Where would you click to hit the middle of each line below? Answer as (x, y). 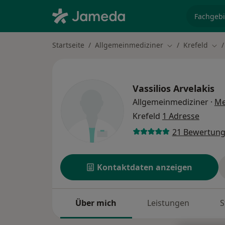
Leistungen (168, 203)
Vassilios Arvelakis (174, 89)
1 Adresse (181, 116)
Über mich (96, 203)
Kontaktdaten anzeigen (145, 167)
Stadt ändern (188, 45)
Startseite (68, 45)
